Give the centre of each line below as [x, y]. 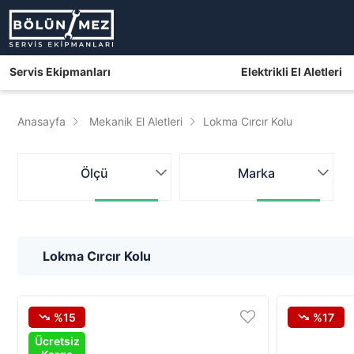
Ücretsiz [57, 341]
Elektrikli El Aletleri [291, 72]
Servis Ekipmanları [60, 72]
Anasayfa [41, 121]
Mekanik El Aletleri [136, 121]
